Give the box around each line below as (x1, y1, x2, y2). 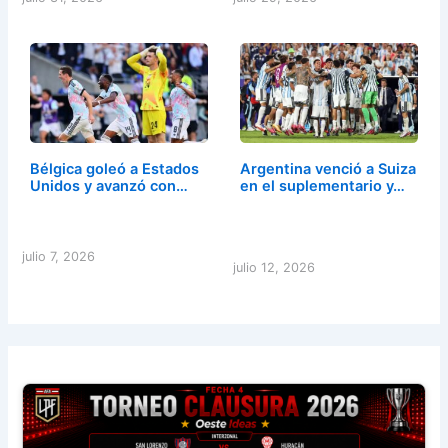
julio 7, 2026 (22, 249, 96, 265)
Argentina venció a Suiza (240, 160, 417, 179)
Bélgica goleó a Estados (29, 160, 199, 179)
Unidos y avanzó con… (29, 177, 188, 196)
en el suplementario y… (240, 177, 406, 196)
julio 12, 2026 (233, 260, 316, 276)
